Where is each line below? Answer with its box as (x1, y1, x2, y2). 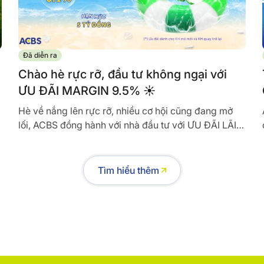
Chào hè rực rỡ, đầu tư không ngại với (18, 67, 227, 82)
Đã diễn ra (22, 51, 57, 60)
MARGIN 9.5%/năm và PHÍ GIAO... (18, 133, 164, 146)
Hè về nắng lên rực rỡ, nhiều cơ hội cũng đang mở (18, 105, 233, 117)
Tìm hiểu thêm (98, 164, 159, 177)
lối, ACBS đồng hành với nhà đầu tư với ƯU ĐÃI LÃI (18, 119, 236, 131)
